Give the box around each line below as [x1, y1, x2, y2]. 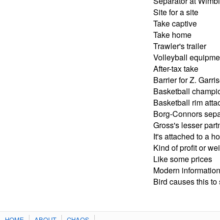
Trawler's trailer [153, 40, 206, 52]
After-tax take [153, 62, 198, 74]
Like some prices [153, 153, 212, 165]
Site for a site [153, 6, 198, 18]
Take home [153, 28, 192, 40]
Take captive [153, 17, 197, 29]
